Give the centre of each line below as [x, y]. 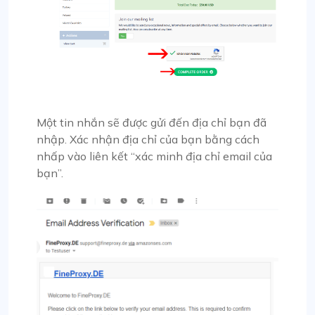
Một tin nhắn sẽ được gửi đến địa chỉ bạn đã [152, 122]
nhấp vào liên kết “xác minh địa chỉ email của [154, 156]
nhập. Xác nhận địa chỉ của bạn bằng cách [148, 139]
